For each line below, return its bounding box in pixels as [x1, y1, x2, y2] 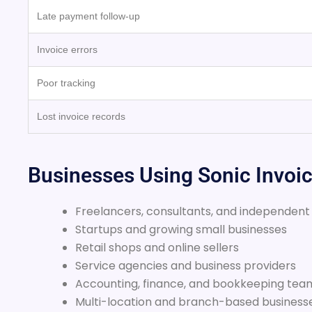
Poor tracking [37, 77, 95, 88]
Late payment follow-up [37, 10, 140, 22]
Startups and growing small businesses [75, 221, 287, 237]
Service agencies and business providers [75, 257, 296, 274]
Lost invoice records [37, 110, 125, 122]
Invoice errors [37, 43, 97, 55]
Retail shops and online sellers [75, 239, 239, 256]
